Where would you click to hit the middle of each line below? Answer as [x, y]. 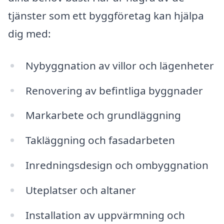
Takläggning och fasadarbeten [100, 140]
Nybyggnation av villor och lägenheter [119, 65]
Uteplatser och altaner [80, 190]
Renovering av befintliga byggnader [114, 90]
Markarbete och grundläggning [103, 115]
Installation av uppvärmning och [105, 215]
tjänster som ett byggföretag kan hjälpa [106, 15]
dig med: [29, 33]
